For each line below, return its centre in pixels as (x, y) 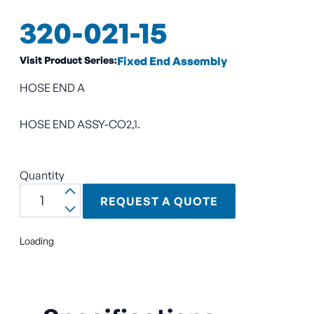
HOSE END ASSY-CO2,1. (80, 124)
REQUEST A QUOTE (159, 202)
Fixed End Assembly (172, 61)
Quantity (42, 175)
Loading (37, 241)
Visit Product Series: (68, 60)
